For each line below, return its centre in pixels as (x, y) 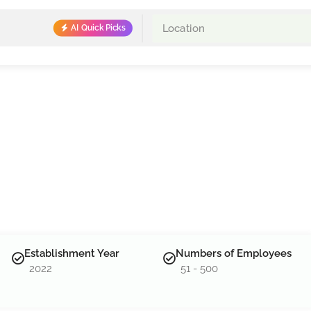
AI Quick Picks (98, 28)
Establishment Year (72, 253)
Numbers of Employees (234, 253)
